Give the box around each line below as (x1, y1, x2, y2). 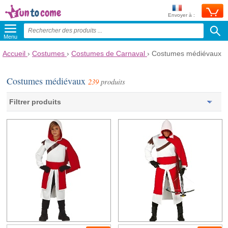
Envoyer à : (168, 12, 195, 18)
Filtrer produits (9, 98, 62, 106)
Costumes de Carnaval (71, 49, 145, 58)
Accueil (3, 49, 25, 58)
